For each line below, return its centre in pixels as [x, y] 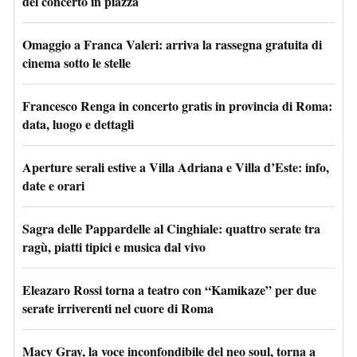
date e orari [53, 185]
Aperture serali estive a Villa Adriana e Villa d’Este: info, [176, 167]
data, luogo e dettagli [78, 124]
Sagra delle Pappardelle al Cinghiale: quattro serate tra [171, 228]
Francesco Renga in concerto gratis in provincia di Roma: [177, 105]
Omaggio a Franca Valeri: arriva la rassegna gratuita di [172, 44]
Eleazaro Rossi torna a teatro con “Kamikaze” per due [169, 289]
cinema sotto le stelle [76, 62]
